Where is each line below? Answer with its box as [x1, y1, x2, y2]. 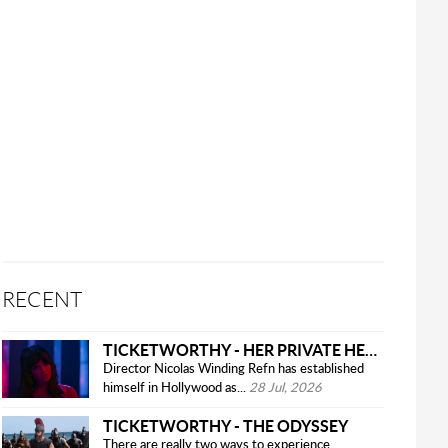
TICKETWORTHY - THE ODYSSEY [103, 415, 349, 435]
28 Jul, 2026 [249, 381, 323, 395]
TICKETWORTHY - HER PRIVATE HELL [365, 339, 378, 359]
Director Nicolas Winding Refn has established [103, 362, 365, 376]
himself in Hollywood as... [103, 381, 247, 395]
